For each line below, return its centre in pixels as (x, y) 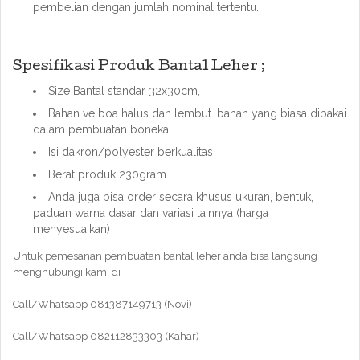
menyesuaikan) (72, 229)
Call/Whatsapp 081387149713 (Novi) (102, 304)
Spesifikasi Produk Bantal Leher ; (139, 67)
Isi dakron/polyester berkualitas (131, 152)
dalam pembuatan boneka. (102, 129)
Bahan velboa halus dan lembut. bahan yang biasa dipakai (197, 113)
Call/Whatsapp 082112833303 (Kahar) (106, 336)
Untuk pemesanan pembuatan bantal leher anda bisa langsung (165, 256)
